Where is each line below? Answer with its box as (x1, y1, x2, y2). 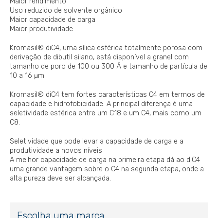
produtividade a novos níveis (10, 146, 102, 155)
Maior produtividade (10, 25, 73, 34)
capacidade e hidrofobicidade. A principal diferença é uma (10, 100, 193, 109)
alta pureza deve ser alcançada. (10, 174, 111, 183)
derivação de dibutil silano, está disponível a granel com (10, 53, 189, 62)
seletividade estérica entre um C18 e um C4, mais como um (10, 109, 201, 118)
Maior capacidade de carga (10, 16, 95, 24)
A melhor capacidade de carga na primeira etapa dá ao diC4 (10, 156, 200, 164)
